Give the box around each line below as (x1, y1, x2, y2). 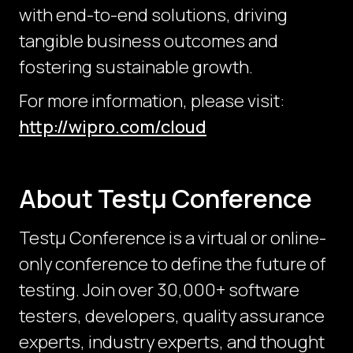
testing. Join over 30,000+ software (19, 278, 299, 303)
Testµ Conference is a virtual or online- (19, 226, 326, 251)
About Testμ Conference (19, 181, 312, 217)
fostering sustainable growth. (19, 55, 253, 80)
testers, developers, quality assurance (19, 304, 325, 329)
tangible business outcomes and (19, 29, 278, 54)
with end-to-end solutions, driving (19, 3, 288, 28)
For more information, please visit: (19, 89, 284, 113)
